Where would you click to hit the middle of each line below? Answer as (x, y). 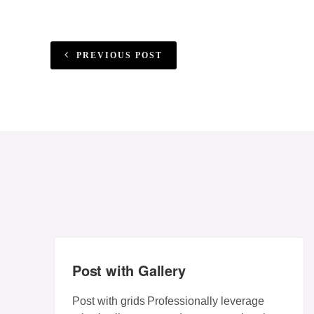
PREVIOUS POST (120, 55)
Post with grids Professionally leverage (168, 301)
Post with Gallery (129, 270)
